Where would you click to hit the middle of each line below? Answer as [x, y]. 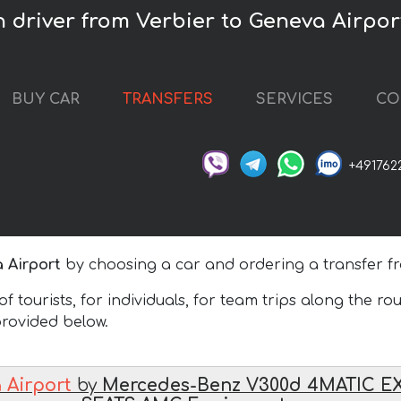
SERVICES [294, 100]
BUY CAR [46, 100]
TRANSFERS [168, 100]
